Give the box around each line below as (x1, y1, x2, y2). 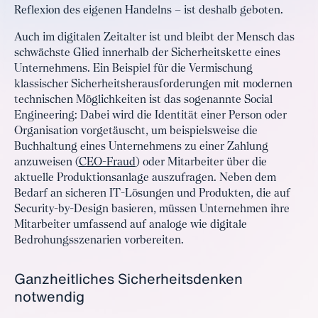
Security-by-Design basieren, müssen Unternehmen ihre (14, 204, 290, 215)
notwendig (14, 286, 84, 307)
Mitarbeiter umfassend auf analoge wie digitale (14, 219, 247, 231)
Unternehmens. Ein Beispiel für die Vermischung (14, 63, 253, 75)
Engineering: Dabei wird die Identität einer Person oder (14, 110, 287, 121)
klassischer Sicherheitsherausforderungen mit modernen (14, 79, 292, 90)
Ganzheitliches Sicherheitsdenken (14, 268, 243, 289)
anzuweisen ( (14, 157, 79, 168)
